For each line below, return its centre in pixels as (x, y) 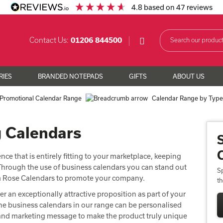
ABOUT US (188, 76)
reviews (199, 7)
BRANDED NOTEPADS (70, 76)
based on (160, 7)
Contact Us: (49, 40)
